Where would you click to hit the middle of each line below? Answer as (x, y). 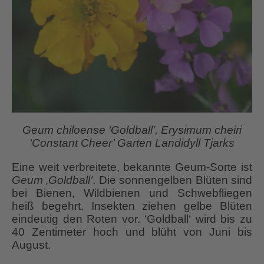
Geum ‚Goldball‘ (52, 180)
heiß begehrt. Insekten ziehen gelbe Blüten (132, 206)
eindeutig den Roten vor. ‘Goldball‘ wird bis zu (132, 219)
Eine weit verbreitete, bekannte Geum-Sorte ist (132, 167)
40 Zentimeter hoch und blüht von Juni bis (132, 232)
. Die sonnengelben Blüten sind (173, 180)
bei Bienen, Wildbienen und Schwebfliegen (132, 193)
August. (31, 245)
